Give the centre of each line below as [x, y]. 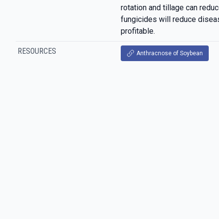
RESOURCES [37, 51]
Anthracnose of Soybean [169, 53]
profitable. [138, 31]
